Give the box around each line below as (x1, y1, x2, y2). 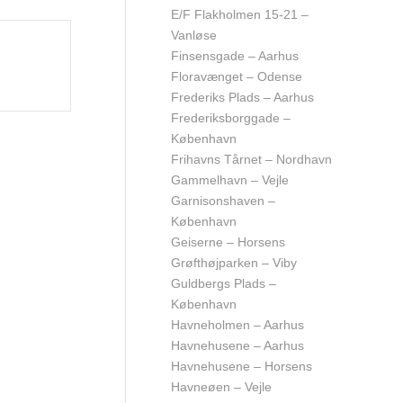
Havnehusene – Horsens (171, 359, 312, 373)
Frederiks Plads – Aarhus (171, 90, 314, 104)
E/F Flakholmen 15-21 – (171, 7, 309, 22)
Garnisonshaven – (171, 193, 275, 208)
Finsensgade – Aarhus (171, 49, 299, 63)
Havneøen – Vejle (171, 380, 272, 394)
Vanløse (171, 28, 217, 42)
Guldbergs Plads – (171, 276, 276, 291)
